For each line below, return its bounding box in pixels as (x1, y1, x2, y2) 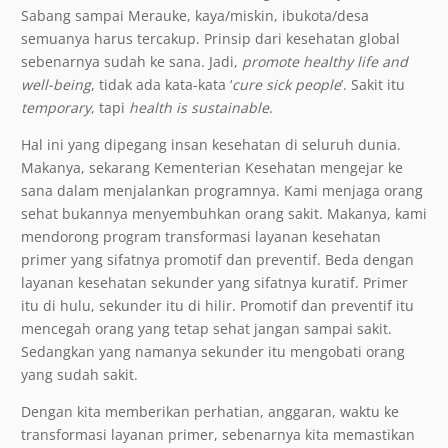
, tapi (91, 98, 129, 118)
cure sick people (232, 75, 341, 95)
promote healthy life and (242, 52, 408, 72)
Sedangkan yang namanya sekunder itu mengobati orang (21, 342, 405, 362)
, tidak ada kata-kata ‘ (91, 75, 232, 95)
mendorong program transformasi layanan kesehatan (21, 227, 381, 247)
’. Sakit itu (341, 75, 405, 95)
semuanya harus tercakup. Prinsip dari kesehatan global (21, 29, 400, 49)
